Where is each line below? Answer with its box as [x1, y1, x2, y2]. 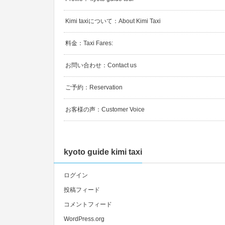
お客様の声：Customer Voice [65, 106, 145, 114]
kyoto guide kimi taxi [64, 148, 142, 157]
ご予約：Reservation [65, 84, 123, 91]
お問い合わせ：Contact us [65, 62, 137, 69]
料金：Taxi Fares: [65, 40, 113, 47]
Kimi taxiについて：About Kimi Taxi [65, 18, 161, 25]
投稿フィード [64, 186, 100, 194]
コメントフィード [64, 201, 112, 208]
